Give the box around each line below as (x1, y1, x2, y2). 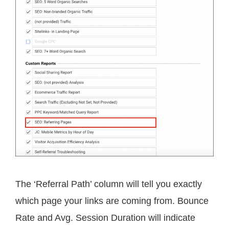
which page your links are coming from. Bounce (15, 195, 209, 206)
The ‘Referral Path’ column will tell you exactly (15, 178, 202, 189)
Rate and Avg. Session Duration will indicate (15, 212, 195, 223)
